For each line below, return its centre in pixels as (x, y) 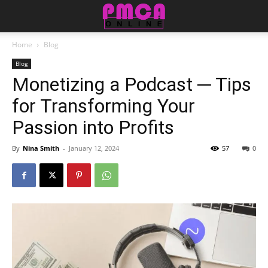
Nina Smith (41, 148)
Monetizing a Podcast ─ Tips (132, 84)
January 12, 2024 (94, 148)
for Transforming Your (103, 106)
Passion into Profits (93, 127)
